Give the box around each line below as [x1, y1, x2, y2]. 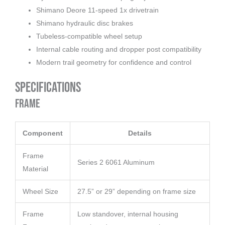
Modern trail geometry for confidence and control [36, 58, 191, 67]
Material [23, 165, 48, 173]
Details [128, 129, 152, 138]
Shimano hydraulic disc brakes [36, 19, 133, 28]
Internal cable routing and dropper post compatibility [36, 45, 201, 54]
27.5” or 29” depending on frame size [77, 187, 196, 196]
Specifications [15, 79, 81, 96]
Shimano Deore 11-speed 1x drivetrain [36, 6, 159, 15]
